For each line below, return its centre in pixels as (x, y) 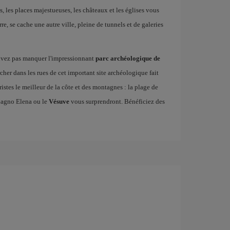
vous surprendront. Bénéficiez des (117, 101)
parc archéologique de (128, 58)
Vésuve (59, 101)
